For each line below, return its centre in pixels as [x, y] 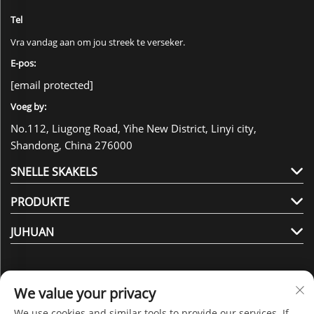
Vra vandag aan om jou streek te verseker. [98, 42]
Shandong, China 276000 [71, 145]
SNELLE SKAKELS [54, 171]
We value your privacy [85, 293]
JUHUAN [32, 232]
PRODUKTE [40, 202]
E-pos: [23, 63]
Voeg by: [28, 106]
